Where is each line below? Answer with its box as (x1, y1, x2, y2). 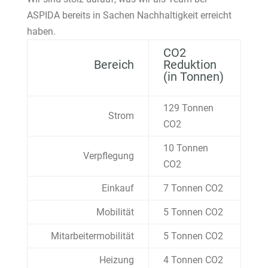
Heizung (99, 254, 134, 266)
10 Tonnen (163, 142, 208, 154)
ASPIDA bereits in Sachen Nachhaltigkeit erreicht (26, 10, 232, 22)
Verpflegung (83, 150, 134, 162)
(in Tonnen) (163, 69, 224, 84)
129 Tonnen (163, 102, 214, 114)
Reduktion (163, 57, 217, 72)
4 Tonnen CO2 (163, 254, 223, 266)
